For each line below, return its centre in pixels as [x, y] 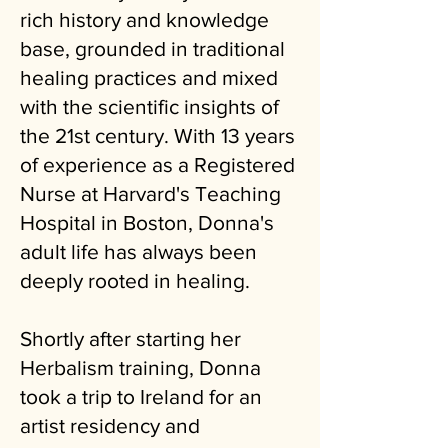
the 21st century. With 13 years [157, 135]
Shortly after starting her [130, 338]
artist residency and [110, 425]
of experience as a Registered [157, 164]
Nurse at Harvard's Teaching [150, 193]
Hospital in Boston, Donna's [147, 222]
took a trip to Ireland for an [141, 396]
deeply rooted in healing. [135, 280]
